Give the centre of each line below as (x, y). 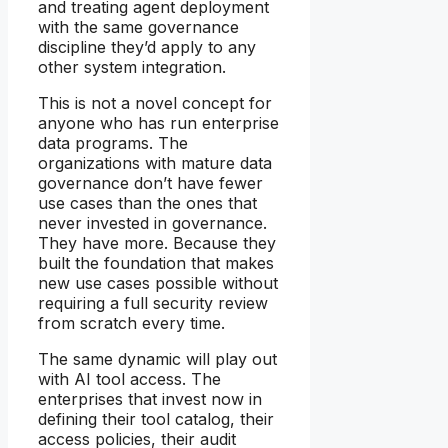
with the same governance (138, 27)
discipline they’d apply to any (147, 47)
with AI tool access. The (129, 379)
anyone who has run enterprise (158, 123)
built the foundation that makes (156, 263)
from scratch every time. (131, 323)
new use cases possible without (158, 283)
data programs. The (113, 143)
